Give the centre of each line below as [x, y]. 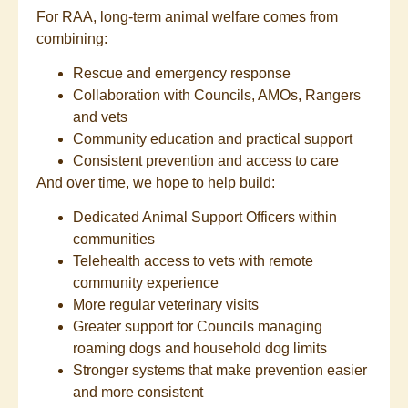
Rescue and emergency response [182, 73]
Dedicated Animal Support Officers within [205, 218]
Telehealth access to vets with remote [193, 261]
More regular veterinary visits [166, 305]
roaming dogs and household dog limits [200, 349]
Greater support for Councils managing [198, 327]
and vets [100, 117]
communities [114, 240]
